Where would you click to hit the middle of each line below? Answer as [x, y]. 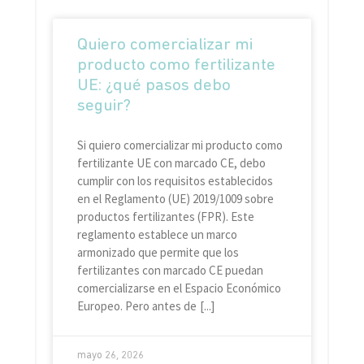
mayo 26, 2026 [110, 356]
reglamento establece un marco [157, 235]
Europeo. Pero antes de [136, 306]
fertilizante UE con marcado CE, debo [171, 163]
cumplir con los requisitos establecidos [175, 181]
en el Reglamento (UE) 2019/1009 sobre [175, 199]
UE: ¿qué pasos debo [154, 86]
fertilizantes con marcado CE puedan [170, 271]
